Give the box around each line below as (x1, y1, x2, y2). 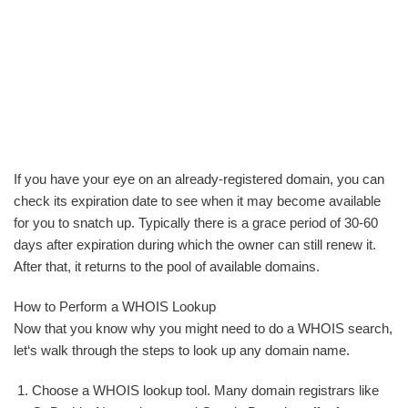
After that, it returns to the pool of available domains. (14, 259, 320, 274)
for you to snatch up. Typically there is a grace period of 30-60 (14, 215, 378, 230)
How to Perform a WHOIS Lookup (14, 299, 216, 314)
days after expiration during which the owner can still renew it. (14, 237, 376, 252)
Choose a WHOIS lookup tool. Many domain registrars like (32, 382, 379, 398)
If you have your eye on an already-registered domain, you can (14, 171, 384, 187)
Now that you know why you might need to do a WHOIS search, (14, 321, 393, 336)
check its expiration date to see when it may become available (14, 193, 381, 209)
